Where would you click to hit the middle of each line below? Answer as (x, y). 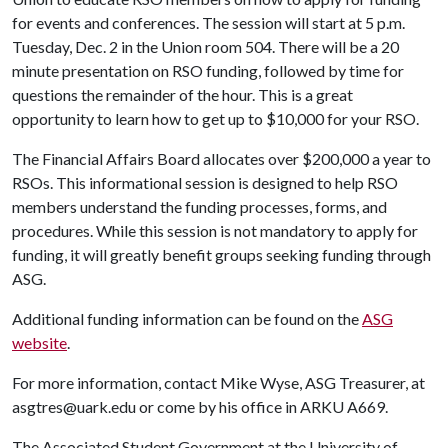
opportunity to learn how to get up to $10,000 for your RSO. (215, 118)
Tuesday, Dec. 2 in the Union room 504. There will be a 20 (205, 46)
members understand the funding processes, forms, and (199, 206)
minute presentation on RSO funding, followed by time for (208, 70)
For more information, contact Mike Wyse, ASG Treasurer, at (218, 382)
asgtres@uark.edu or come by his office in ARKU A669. (200, 406)
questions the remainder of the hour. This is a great (182, 94)
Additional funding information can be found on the (187, 318)
